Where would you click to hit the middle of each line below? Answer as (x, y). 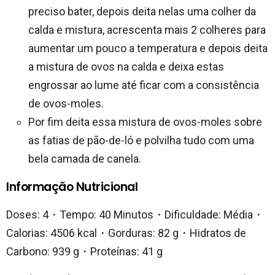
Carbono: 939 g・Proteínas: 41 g (84, 252)
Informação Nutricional (72, 187)
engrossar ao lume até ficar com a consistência (144, 85)
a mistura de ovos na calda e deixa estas (126, 67)
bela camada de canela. (85, 159)
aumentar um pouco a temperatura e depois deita (148, 48)
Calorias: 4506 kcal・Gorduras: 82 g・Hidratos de (126, 233)
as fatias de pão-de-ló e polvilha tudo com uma (141, 141)
